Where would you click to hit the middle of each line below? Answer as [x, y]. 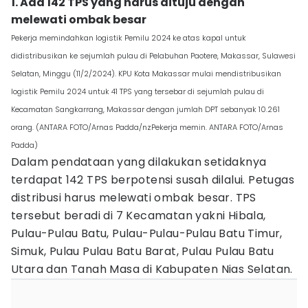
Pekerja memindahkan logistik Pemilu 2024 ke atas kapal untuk [129, 38]
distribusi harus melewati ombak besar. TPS [134, 198]
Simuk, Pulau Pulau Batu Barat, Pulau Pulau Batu [143, 251]
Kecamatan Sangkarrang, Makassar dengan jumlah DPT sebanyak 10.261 [145, 109]
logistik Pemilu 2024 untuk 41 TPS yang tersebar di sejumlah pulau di [137, 91]
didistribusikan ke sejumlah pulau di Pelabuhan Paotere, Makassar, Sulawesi [153, 56]
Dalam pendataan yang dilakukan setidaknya [139, 162]
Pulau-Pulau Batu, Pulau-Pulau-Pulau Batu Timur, [147, 233]
